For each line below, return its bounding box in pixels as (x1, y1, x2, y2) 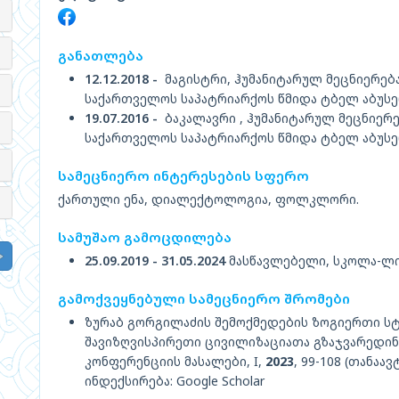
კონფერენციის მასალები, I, (85, 353, 265, 370)
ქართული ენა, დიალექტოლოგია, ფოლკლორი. (58, 191, 359, 208)
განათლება (58, 46, 143, 64)
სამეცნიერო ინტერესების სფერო (58, 167, 309, 184)
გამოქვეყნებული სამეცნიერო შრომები (58, 289, 350, 307)
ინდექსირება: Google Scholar (85, 372, 265, 389)
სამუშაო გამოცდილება (58, 228, 232, 246)
